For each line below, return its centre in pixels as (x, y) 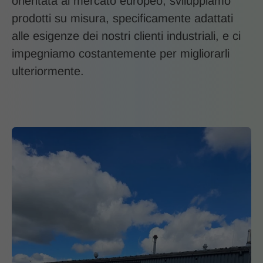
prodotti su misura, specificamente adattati (122, 18)
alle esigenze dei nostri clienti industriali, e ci (126, 36)
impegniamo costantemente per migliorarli (121, 54)
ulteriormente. (48, 71)
